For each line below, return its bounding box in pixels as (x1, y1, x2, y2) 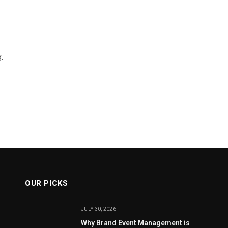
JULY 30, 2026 (81, 206, 116, 212)
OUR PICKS (25, 179, 68, 188)
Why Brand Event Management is (81, 219, 190, 227)
